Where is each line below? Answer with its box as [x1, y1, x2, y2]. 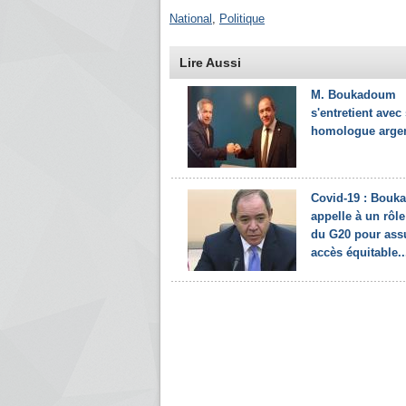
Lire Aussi [179, 55, 241, 70]
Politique [219, 12, 265, 25]
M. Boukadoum [311, 88, 396, 101]
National [169, 12, 212, 25]
